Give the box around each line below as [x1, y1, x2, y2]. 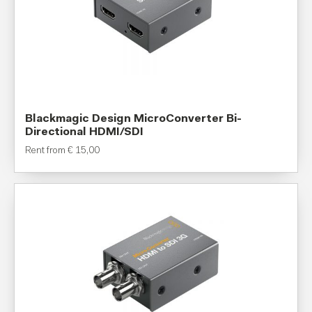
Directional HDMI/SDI [25, 127, 143, 139]
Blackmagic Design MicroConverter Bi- [25, 114, 242, 125]
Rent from [25, 146, 68, 156]
